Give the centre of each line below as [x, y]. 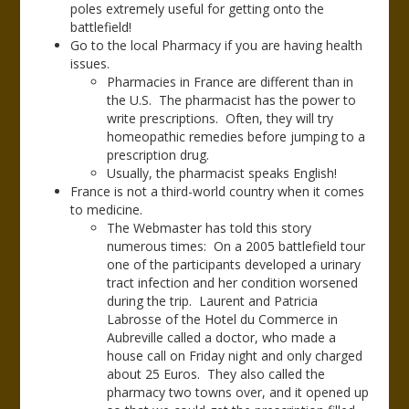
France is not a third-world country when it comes [218, 191]
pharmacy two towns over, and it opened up [238, 392]
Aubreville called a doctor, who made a [222, 337]
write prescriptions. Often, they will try [220, 118]
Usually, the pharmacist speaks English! [222, 173]
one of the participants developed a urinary [234, 264]
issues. [90, 63]
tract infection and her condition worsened [233, 283]
